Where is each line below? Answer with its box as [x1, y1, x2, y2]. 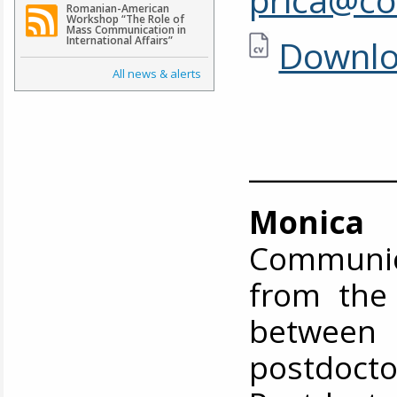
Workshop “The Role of [66, 12, 184, 27]
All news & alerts [112, 66, 201, 82]
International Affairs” [66, 33, 173, 49]
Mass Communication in [66, 22, 186, 38]
